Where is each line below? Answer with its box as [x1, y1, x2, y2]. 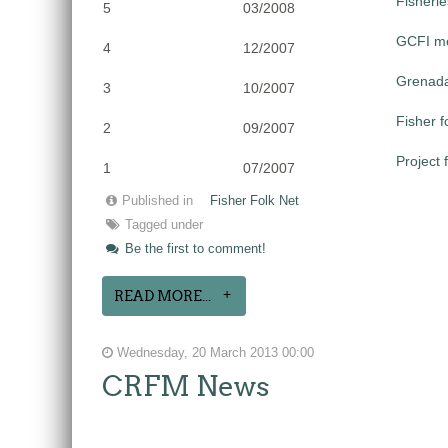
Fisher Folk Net [210, 194, 299, 208]
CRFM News [102, 369, 270, 403]
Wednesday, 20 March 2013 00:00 [113, 346, 314, 360]
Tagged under [125, 218, 203, 232]
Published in [122, 194, 193, 208]
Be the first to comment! [121, 242, 266, 256]
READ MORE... [114, 288, 211, 304]
